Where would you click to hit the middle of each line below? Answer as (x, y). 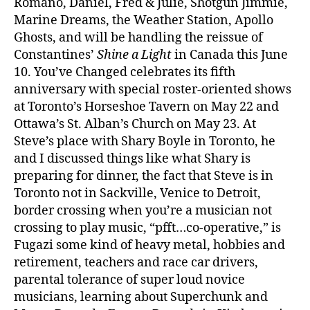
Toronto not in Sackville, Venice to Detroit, (137, 193)
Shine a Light (134, 55)
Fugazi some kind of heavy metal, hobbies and (149, 245)
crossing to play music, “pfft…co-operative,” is (147, 228)
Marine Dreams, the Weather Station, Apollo (144, 20)
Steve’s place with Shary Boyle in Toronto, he (145, 141)
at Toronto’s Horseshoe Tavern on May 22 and (146, 107)
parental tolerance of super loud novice (129, 280)
